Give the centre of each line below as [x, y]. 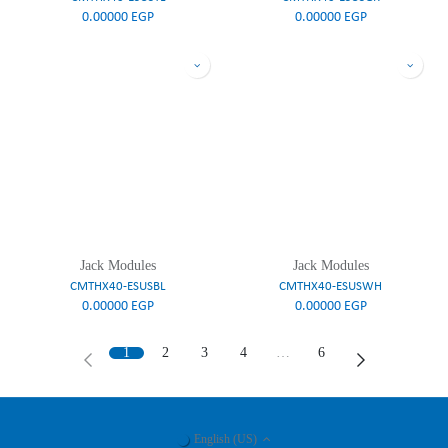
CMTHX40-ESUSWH [330, 287]
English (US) [226, 438]
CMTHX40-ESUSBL [117, 287]
